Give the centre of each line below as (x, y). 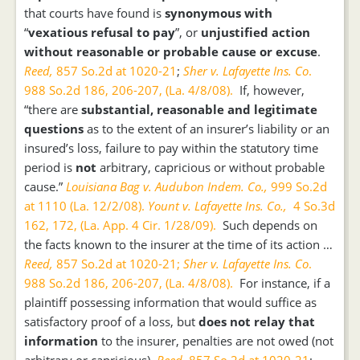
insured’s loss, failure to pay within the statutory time (171, 148)
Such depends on (267, 225)
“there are (53, 109)
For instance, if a (282, 283)
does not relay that (257, 321)
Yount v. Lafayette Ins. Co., (217, 206)
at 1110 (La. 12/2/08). (84, 206)
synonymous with (219, 13)
